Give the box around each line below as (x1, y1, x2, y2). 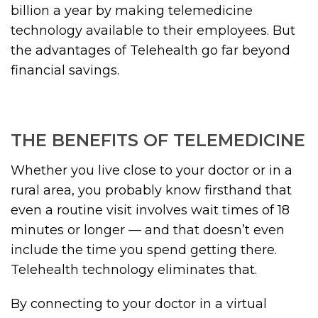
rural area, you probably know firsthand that (11, 182, 292, 199)
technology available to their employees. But (11, 23, 295, 39)
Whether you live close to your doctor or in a (11, 163, 292, 179)
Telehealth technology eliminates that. (11, 262, 257, 278)
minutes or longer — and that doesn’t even (11, 222, 285, 238)
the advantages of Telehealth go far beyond (11, 43, 290, 59)
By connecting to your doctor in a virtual (11, 296, 267, 312)
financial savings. (11, 62, 119, 79)
